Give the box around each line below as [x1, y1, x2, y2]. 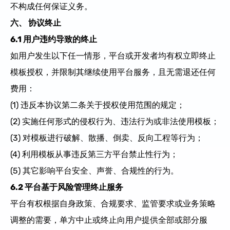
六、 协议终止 [10, 17, 61, 28]
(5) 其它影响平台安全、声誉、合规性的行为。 [10, 165, 179, 176]
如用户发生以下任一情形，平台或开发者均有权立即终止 [10, 50, 216, 61]
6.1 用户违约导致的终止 [10, 34, 97, 44]
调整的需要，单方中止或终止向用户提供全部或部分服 [10, 215, 207, 225]
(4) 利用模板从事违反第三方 [10, 149, 112, 159]
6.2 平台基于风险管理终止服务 [10, 182, 123, 192]
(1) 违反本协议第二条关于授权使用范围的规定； [10, 100, 185, 110]
